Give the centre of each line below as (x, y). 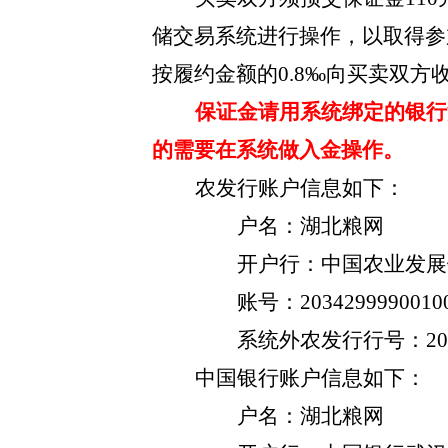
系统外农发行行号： (332, 340)
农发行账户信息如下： (299, 188)
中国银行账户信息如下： (310, 378)
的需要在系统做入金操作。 (278, 150)
